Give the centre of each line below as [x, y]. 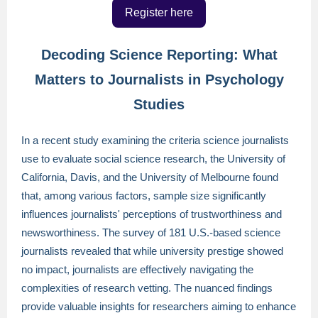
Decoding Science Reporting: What [159, 55]
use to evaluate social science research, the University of [153, 159]
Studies [159, 104]
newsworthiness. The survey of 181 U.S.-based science [151, 232]
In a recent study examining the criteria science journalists [155, 140]
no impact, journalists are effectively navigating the [137, 269]
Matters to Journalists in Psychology [159, 79]
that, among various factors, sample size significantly [144, 196]
